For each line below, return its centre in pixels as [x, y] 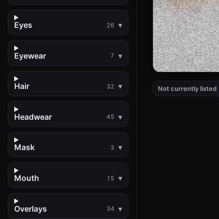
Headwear [33, 117]
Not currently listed [187, 88]
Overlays [31, 208]
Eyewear [30, 55]
